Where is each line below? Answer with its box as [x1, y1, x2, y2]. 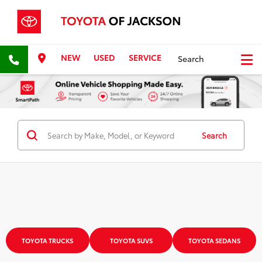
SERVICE [129, 51, 161, 64]
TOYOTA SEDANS [188, 236, 241, 246]
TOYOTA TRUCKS [22, 236, 74, 246]
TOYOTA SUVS [109, 236, 153, 246]
